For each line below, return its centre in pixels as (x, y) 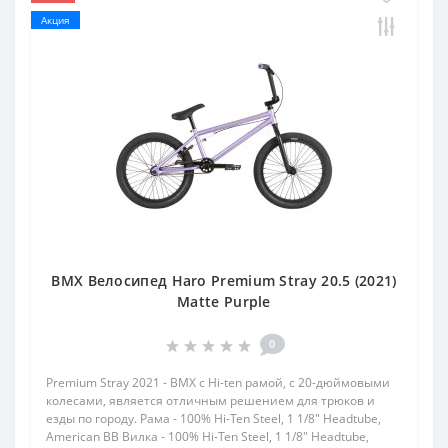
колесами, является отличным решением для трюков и (210, 401)
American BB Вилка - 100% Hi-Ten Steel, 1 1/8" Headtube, (207, 437)
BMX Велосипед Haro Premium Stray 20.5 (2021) (224, 281)
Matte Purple (224, 302)
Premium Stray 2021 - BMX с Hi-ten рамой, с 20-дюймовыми (218, 383)
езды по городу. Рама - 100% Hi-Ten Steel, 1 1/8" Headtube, (213, 419)
